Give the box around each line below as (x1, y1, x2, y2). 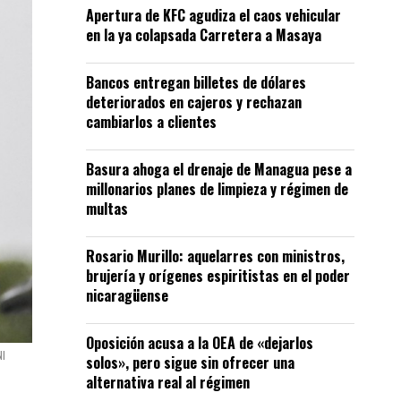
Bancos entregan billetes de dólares (86, 72, 306, 93)
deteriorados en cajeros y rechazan (86, 91, 302, 113)
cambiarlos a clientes (86, 111, 217, 132)
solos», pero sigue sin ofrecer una (86, 352, 294, 373)
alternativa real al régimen (86, 371, 250, 393)
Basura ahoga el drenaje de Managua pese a (86, 158, 352, 180)
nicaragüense (86, 285, 168, 306)
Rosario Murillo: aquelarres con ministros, (86, 245, 345, 267)
